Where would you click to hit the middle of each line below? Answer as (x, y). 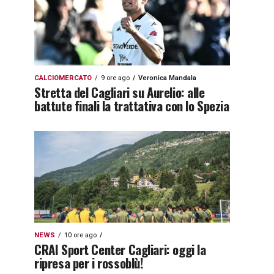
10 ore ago (80, 235)
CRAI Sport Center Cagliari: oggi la (120, 249)
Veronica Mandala (167, 78)
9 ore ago (115, 78)
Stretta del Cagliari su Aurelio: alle (120, 92)
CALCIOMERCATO (63, 78)
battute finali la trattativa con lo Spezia (132, 106)
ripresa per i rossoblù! (89, 263)
